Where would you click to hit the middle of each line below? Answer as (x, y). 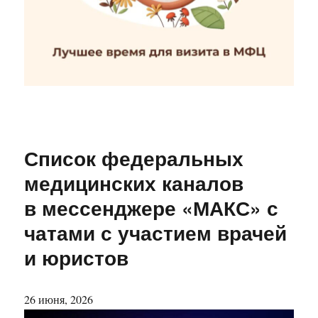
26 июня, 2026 (59, 300)
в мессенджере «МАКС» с (152, 208)
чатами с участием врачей (156, 233)
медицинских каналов (134, 183)
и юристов (77, 258)
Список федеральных (134, 158)
